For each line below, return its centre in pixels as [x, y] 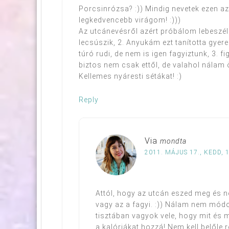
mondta [173, 141]
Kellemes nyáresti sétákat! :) [130, 76]
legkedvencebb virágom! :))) [130, 20]
